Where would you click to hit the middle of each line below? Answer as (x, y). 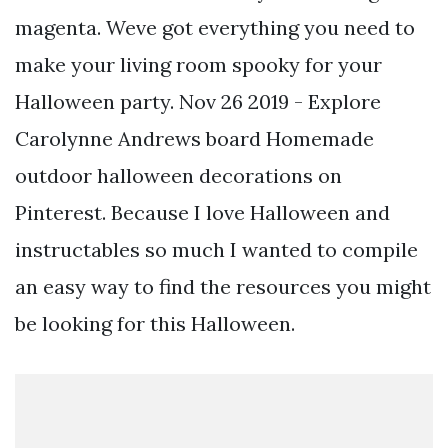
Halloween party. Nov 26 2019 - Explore (198, 102)
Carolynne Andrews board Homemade (194, 139)
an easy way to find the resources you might (223, 287)
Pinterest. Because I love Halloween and (202, 213)
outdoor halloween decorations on (178, 176)
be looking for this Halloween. (155, 324)
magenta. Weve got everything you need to (215, 28)
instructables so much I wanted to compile (216, 250)
